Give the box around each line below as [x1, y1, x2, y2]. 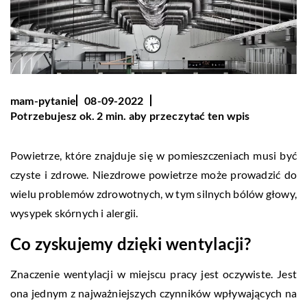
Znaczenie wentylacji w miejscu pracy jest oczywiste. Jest [10, 267, 297, 280]
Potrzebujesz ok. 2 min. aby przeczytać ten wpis [10, 108, 250, 122]
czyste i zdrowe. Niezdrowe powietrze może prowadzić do [10, 167, 297, 181]
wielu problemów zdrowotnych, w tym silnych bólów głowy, [10, 186, 297, 200]
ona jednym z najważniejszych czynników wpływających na [10, 286, 297, 299]
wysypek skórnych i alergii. [10, 206, 138, 219]
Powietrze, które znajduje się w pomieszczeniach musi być [10, 148, 297, 162]
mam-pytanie [10, 93, 77, 107]
